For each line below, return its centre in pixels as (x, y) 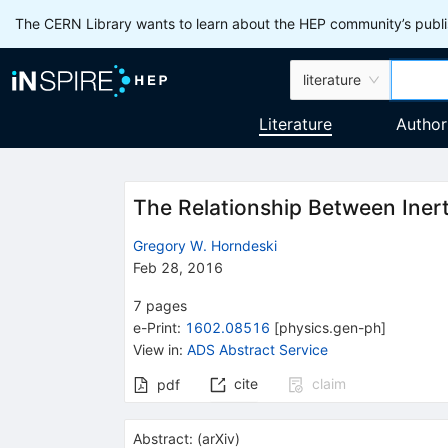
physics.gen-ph (329, 327)
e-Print (154, 327)
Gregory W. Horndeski (204, 245)
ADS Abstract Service (257, 349)
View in (155, 349)
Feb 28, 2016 (177, 267)
